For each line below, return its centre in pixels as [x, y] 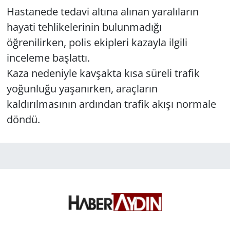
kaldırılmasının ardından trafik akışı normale [111, 104]
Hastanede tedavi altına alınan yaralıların [102, 11]
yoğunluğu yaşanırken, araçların [82, 88]
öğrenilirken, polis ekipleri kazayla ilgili [97, 42]
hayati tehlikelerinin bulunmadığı [84, 27]
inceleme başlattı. [48, 57]
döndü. [23, 119]
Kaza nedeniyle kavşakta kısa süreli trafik [103, 73]
